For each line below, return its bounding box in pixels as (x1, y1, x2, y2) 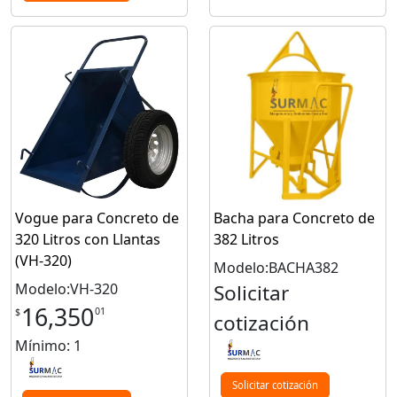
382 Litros (214, 229, 279, 249)
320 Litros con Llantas (15, 229, 160, 249)
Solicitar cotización (231, 378, 318, 392)
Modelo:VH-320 (15, 278, 118, 299)
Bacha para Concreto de (214, 207, 375, 228)
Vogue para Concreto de (15, 207, 179, 228)
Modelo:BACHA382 (214, 257, 339, 277)
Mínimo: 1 (15, 335, 82, 355)
